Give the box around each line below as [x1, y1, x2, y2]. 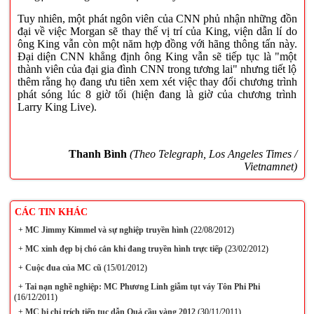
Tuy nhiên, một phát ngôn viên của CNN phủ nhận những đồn [17, 13, 297, 25]
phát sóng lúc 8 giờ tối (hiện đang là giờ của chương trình [17, 88, 297, 101]
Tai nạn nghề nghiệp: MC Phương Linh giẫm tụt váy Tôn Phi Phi [22, 282, 260, 292]
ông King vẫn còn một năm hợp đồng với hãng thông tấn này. [17, 38, 297, 50]
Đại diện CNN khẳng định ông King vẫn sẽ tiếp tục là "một [17, 50, 297, 63]
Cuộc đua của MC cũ [22, 263, 102, 273]
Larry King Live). [17, 101, 97, 114]
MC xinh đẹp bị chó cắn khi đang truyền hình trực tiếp [22, 244, 223, 254]
